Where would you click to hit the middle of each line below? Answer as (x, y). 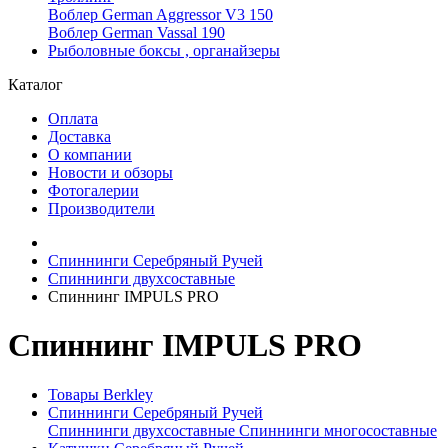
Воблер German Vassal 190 (136, 32)
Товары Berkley (100, 394)
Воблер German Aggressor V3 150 (160, 14)
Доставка (79, 136)
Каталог (35, 84)
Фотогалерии (93, 190)
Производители (101, 208)
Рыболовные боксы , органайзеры (164, 50)
